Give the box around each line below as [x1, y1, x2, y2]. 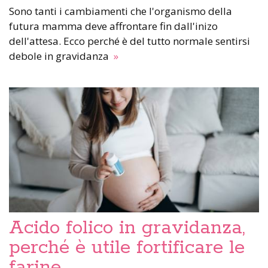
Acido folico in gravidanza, [9, 216, 245, 240]
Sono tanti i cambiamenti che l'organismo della [9, 4, 232, 18]
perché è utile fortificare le [9, 236, 245, 260]
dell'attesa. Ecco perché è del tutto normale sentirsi [9, 34, 250, 48]
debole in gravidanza [9, 49, 111, 63]
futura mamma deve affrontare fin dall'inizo [9, 19, 218, 33]
